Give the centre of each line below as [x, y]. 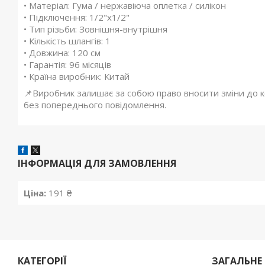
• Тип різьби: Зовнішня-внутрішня [96, 29]
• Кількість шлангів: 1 [67, 41]
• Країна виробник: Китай [77, 77]
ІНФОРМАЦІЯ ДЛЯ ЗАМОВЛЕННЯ [97, 164]
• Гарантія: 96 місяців [67, 65]
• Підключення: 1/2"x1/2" [77, 17]
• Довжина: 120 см [62, 53]
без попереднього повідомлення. [95, 105]
